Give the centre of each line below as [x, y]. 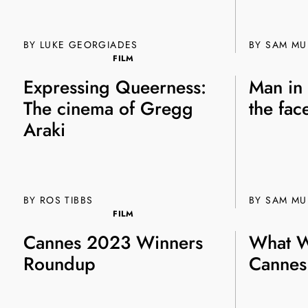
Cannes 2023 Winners [113, 242]
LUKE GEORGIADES [89, 44]
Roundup [59, 264]
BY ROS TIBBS [58, 200]
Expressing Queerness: [114, 87]
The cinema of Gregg [108, 108]
